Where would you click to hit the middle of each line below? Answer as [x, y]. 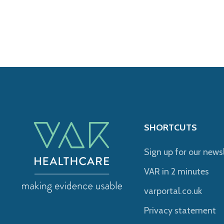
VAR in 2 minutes [176, 171]
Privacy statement [180, 210]
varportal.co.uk [173, 191]
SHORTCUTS [170, 127]
